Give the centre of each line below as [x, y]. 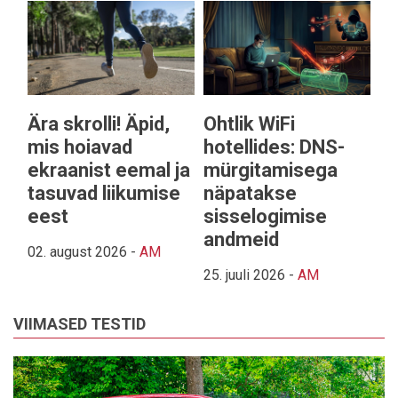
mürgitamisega [271, 170]
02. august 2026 [77, 251]
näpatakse [250, 193]
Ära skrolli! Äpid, [99, 123]
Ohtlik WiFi [249, 123]
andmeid [241, 239]
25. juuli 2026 [244, 275]
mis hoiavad [80, 147]
